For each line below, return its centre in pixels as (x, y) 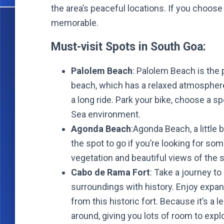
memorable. (75, 23)
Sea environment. (106, 114)
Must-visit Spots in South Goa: (128, 47)
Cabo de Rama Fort (110, 172)
